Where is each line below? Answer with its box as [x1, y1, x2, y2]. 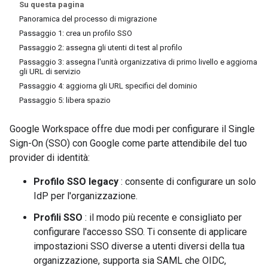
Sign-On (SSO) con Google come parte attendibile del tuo [10, 138, 247, 149]
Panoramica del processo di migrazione [19, 14, 157, 23]
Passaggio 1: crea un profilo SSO [19, 29, 132, 38]
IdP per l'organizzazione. [33, 190, 138, 202]
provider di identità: [10, 152, 90, 163]
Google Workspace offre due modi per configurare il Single [10, 123, 255, 135]
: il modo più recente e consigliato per [83, 212, 242, 223]
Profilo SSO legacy [33, 176, 118, 187]
